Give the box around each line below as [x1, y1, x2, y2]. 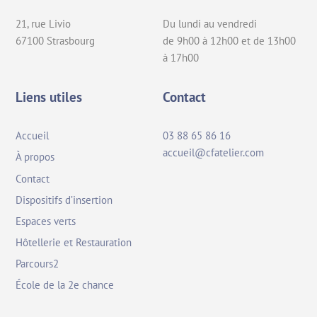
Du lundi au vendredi [163, 16, 258, 30]
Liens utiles [16, 88, 83, 105]
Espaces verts [16, 214, 76, 228]
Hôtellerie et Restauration [16, 235, 132, 249]
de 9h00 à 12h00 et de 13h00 [163, 33, 296, 47]
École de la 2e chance [16, 277, 115, 292]
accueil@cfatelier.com [163, 146, 265, 160]
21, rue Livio [16, 16, 71, 30]
